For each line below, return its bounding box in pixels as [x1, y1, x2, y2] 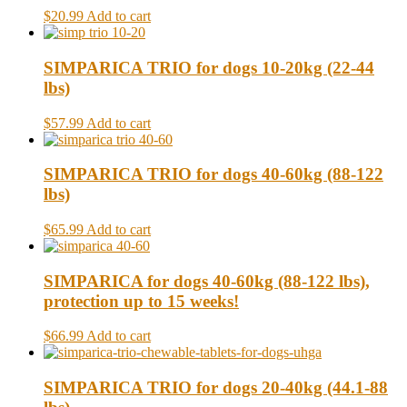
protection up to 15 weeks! [44, 291, 239, 311]
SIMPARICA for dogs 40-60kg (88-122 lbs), [44, 271, 370, 291]
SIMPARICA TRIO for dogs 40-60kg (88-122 [44, 164, 383, 184]
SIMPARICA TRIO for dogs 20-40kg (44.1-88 [44, 378, 388, 398]
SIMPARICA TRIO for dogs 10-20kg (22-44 [44, 57, 374, 77]
